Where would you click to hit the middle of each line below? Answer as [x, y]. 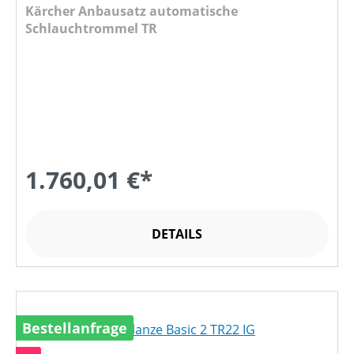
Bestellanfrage [75, 328]
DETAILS [177, 234]
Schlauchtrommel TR [91, 29]
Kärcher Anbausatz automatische [132, 11]
